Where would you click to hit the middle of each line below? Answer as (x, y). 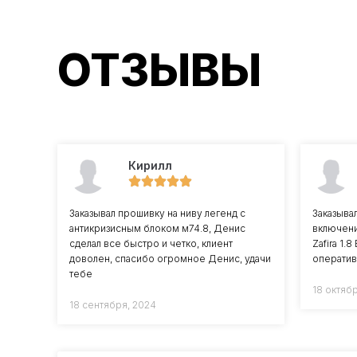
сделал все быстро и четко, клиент (151, 243)
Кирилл (150, 166)
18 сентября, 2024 (113, 304)
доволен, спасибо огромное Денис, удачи (170, 258)
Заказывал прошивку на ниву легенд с (157, 213)
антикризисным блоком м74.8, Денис (157, 228)
